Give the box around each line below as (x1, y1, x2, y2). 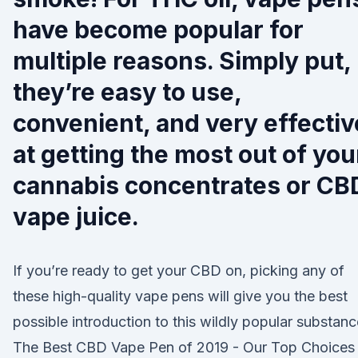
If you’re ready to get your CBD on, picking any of (13, 262, 344, 279)
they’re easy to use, (13, 78, 241, 106)
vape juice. (13, 202, 139, 231)
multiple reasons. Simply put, (13, 46, 351, 75)
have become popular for (13, 15, 304, 44)
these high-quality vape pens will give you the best (13, 288, 348, 304)
